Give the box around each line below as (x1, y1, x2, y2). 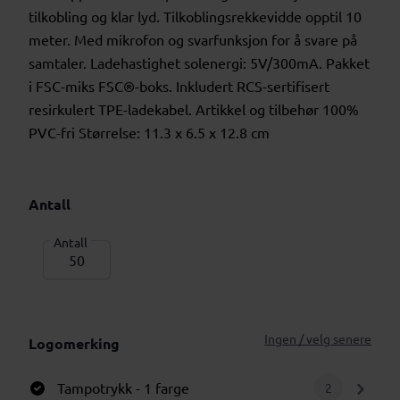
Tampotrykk (54, 378, 136, 396)
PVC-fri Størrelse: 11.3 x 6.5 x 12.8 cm (29, 123, 270, 141)
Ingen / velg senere (264, 330, 371, 346)
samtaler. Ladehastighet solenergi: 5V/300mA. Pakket (29, 54, 370, 71)
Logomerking (29, 334, 120, 353)
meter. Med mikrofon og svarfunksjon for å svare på (29, 30, 357, 48)
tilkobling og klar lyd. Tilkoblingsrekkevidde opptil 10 (29, 7, 362, 25)
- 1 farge (136, 378, 189, 396)
